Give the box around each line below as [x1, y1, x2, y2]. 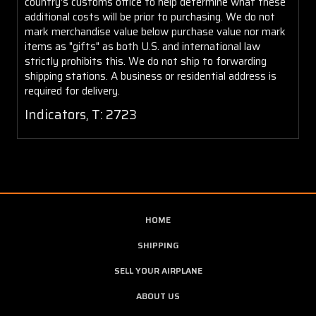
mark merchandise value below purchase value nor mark [25, 23, 286, 40]
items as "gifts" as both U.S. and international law [25, 37, 260, 55]
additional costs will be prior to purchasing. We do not [25, 8, 275, 25]
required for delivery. [25, 82, 120, 99]
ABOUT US [136, 288, 180, 303]
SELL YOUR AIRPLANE [114, 263, 202, 277]
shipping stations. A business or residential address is [25, 67, 276, 85]
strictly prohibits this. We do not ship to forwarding [25, 52, 267, 70]
